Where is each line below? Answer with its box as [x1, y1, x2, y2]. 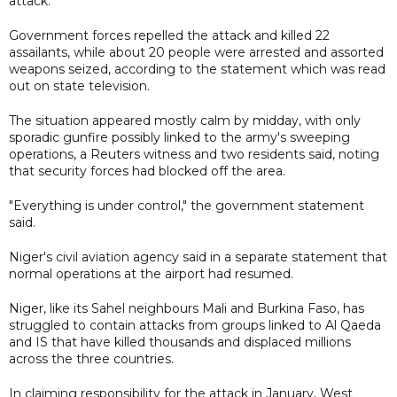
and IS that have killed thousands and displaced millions [9, 333, 351, 350]
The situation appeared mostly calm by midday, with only [9, 112, 361, 128]
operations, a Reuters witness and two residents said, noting [9, 145, 379, 162]
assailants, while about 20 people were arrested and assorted [9, 43, 384, 60]
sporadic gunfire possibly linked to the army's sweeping [9, 128, 350, 145]
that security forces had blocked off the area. [9, 162, 285, 179]
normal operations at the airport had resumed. [9, 265, 293, 282]
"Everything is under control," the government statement [9, 197, 364, 214]
